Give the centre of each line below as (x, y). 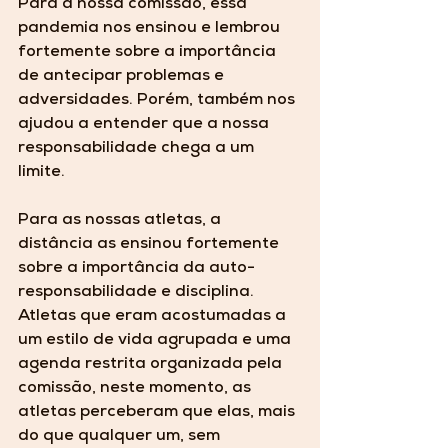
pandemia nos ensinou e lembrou (151, 29)
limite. (43, 173)
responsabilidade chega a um (138, 149)
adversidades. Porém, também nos (158, 101)
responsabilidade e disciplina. (138, 293)
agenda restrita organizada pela (152, 365)
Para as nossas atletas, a (121, 221)
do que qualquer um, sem (121, 437)
